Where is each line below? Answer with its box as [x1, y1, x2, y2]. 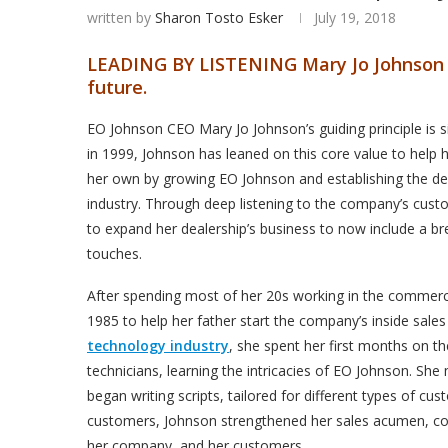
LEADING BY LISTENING [87, 51, 297, 76]
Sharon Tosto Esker [155, 7, 283, 27]
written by [87, 7, 155, 27]
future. [87, 74, 147, 99]
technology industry [87, 335, 229, 355]
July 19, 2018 [314, 7, 396, 27]
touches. [87, 243, 142, 263]
